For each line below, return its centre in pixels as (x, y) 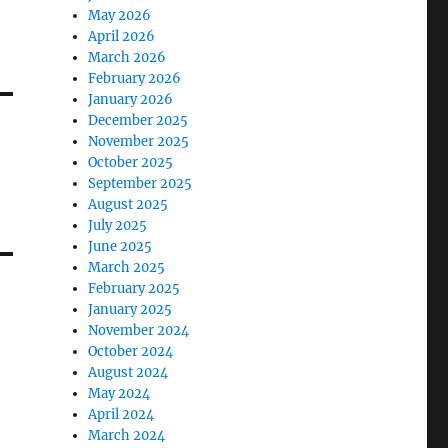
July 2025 (118, 225)
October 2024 (131, 351)
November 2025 (139, 141)
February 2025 (134, 288)
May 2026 (120, 15)
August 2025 (128, 204)
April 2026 (122, 36)
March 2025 (127, 267)
